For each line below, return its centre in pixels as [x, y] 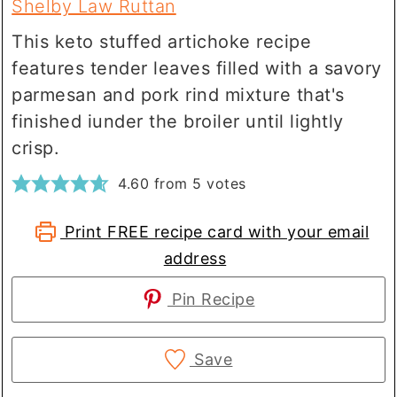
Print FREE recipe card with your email [214, 231]
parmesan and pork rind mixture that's [178, 94]
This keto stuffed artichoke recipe [162, 41]
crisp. [36, 148]
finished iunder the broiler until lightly [178, 121]
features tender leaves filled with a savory [197, 68]
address [195, 258]
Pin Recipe [211, 299]
